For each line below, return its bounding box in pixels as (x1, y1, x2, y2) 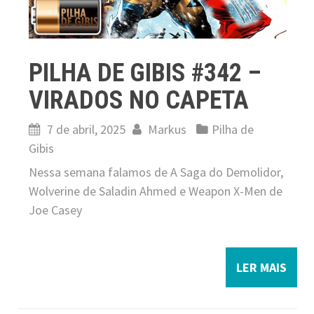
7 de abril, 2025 (47, 121, 125, 137)
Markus (148, 121, 186, 137)
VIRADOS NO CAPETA (29, 85, 249, 115)
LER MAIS (236, 259, 287, 275)
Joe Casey (29, 201, 82, 218)
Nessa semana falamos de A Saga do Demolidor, (29, 163, 283, 180)
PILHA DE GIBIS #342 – (29, 57, 261, 88)
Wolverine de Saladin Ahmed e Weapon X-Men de (29, 182, 282, 199)
